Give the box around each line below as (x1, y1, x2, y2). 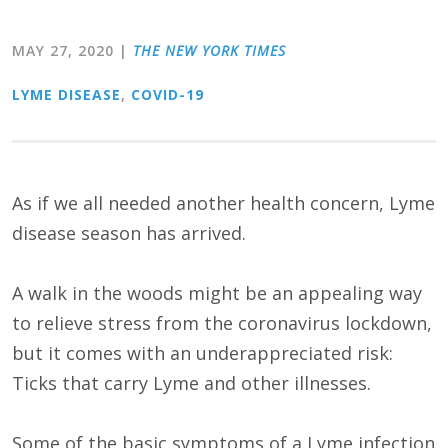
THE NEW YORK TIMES (133, 41, 286, 61)
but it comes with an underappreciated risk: (12, 341, 393, 366)
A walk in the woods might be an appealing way (12, 281, 422, 306)
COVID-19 (131, 85, 204, 105)
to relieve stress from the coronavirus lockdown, (12, 311, 432, 336)
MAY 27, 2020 (12, 41, 114, 61)
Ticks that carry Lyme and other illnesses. (12, 371, 371, 396)
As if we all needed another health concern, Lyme (12, 191, 435, 216)
